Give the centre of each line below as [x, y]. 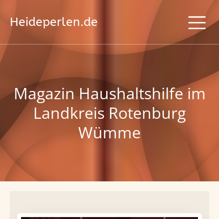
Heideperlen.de [54, 22]
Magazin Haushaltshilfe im [109, 93]
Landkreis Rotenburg [109, 113]
